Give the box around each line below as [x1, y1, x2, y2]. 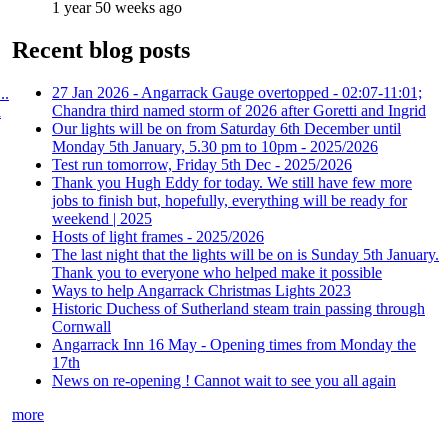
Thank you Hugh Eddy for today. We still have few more [52, 173, 412, 191]
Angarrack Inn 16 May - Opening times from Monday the [52, 335, 416, 353]
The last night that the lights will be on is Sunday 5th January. [52, 245, 439, 263]
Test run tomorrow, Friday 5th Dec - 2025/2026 [52, 155, 352, 173]
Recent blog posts [12, 36, 190, 63]
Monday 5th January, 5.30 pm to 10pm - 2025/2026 [52, 137, 378, 155]
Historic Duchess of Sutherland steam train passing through [52, 299, 425, 317]
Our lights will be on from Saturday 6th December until [52, 119, 401, 137]
